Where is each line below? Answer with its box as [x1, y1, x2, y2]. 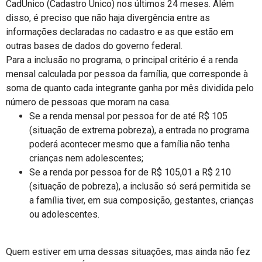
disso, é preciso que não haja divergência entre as [6, 12, 210, 23]
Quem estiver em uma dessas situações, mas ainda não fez [6, 246, 250, 257]
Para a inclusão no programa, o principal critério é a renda [6, 54, 238, 65]
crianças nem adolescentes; [29, 153, 143, 164]
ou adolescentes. [29, 209, 99, 220]
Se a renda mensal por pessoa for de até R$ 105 [29, 111, 227, 122]
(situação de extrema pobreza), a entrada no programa [29, 125, 249, 136]
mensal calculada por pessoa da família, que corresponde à [6, 68, 248, 80]
